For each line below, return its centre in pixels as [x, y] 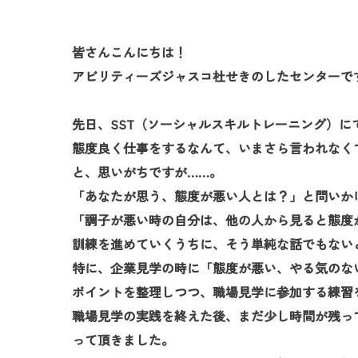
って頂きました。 [123, 340]
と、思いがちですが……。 [147, 172]
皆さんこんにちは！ [130, 52]
